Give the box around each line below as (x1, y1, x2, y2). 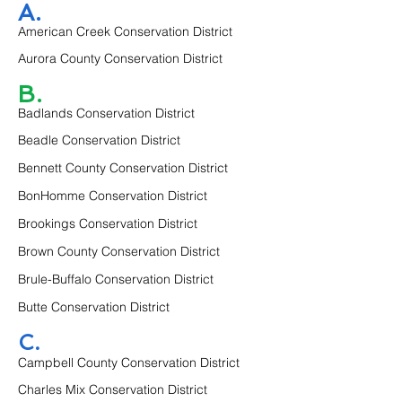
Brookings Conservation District (18, 215, 197, 232)
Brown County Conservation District (18, 243, 220, 259)
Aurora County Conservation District (18, 50, 223, 66)
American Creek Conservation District (18, 23, 232, 39)
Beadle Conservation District (18, 132, 180, 148)
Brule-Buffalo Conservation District (18, 271, 214, 287)
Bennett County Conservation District (18, 160, 228, 176)
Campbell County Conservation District (18, 354, 240, 371)
